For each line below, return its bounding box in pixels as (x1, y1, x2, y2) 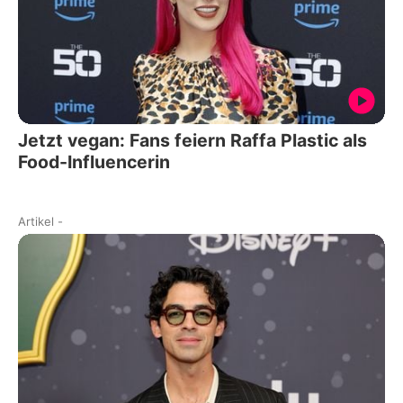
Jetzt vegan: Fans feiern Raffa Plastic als (18, 130, 367, 152)
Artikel (18, 214, 54, 229)
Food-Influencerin (18, 151, 170, 174)
